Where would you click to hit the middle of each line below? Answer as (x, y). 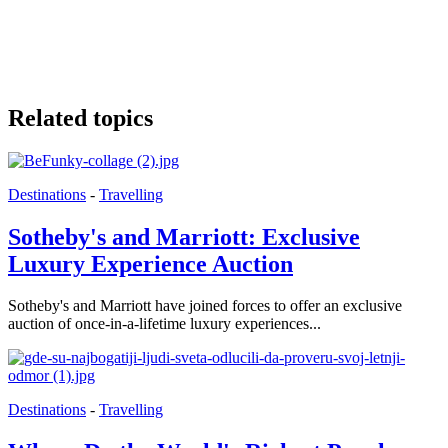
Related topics (80, 117)
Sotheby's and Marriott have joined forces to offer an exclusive (205, 306)
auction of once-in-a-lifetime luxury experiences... (164, 324)
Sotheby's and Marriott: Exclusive (184, 236)
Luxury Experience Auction (150, 263)
